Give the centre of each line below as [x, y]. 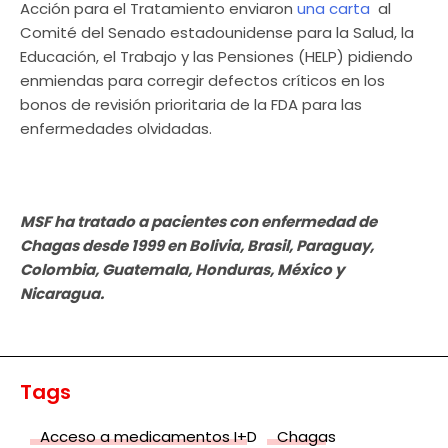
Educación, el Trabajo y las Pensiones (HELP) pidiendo [216, 57]
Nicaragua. [62, 294]
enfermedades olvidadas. [116, 129]
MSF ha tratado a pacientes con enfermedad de [198, 222]
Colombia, [59, 270]
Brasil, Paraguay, [310, 246]
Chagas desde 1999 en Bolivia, [133, 246]
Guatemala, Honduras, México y [221, 270]
